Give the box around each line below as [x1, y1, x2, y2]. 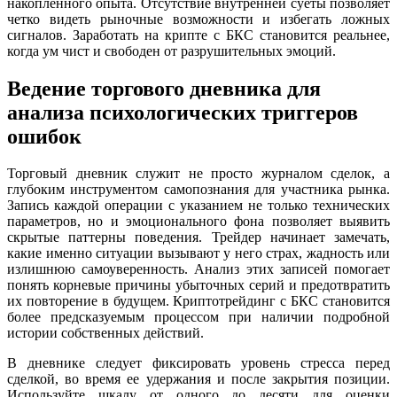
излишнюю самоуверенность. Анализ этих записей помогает [7, 261, 390, 277]
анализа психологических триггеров [7, 100, 358, 124]
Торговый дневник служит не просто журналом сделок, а [7, 166, 390, 182]
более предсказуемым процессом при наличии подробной [7, 309, 390, 325]
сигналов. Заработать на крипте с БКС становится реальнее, [7, 27, 390, 43]
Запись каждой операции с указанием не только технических [7, 198, 390, 214]
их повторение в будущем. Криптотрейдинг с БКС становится [7, 293, 390, 309]
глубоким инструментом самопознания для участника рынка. [7, 182, 390, 198]
